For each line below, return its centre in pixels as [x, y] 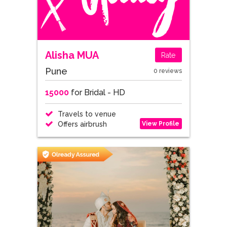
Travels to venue [86, 114]
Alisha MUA [72, 55]
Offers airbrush [81, 124]
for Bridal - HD [97, 92]
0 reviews [167, 71]
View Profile [161, 123]
